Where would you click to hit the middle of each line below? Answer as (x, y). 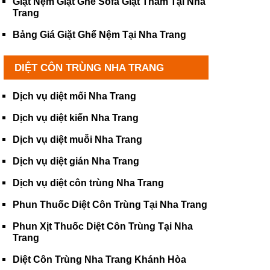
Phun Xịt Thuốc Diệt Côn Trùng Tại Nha (103, 226)
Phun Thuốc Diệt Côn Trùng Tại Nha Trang (110, 205)
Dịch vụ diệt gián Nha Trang (76, 161)
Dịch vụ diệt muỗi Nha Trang (77, 140)
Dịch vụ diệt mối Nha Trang (74, 96)
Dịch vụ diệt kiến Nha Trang (76, 118)
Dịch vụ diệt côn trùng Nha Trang (88, 183)
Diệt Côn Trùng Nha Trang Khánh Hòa (99, 259)
